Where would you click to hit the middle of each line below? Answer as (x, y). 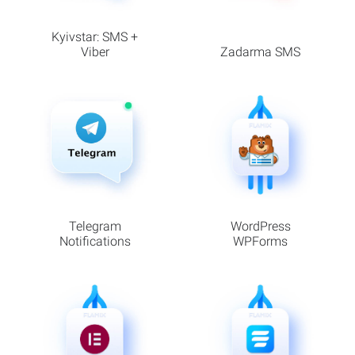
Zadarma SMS (260, 52)
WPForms (260, 242)
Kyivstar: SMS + (95, 36)
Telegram (95, 227)
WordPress (260, 227)
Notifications (95, 242)
